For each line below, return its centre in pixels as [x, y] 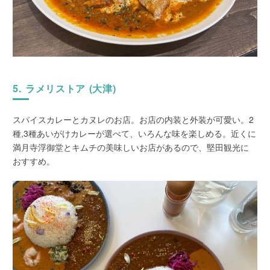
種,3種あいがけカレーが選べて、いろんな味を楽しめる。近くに [135, 133]
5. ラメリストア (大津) [64, 88]
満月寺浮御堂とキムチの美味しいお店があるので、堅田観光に [131, 147]
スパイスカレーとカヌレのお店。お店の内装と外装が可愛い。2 [133, 119]
